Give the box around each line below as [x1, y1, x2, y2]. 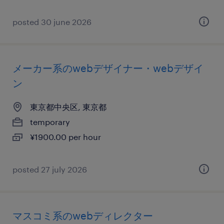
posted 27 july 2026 [12, 164, 87, 174]
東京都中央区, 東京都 [30, 102, 106, 111]
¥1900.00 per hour [30, 132, 101, 141]
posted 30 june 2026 [12, 17, 91, 26]
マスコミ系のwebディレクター [12, 209, 153, 221]
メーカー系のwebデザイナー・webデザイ [12, 62, 203, 74]
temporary [30, 117, 70, 126]
